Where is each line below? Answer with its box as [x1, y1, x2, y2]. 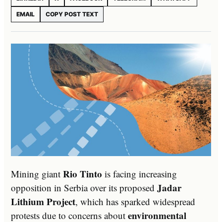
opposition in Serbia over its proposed [11, 181, 157, 194]
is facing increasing [102, 167, 177, 180]
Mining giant [11, 167, 63, 180]
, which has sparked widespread [75, 195, 195, 208]
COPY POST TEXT [46, 10, 98, 18]
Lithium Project [11, 194, 75, 208]
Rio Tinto [63, 166, 102, 180]
